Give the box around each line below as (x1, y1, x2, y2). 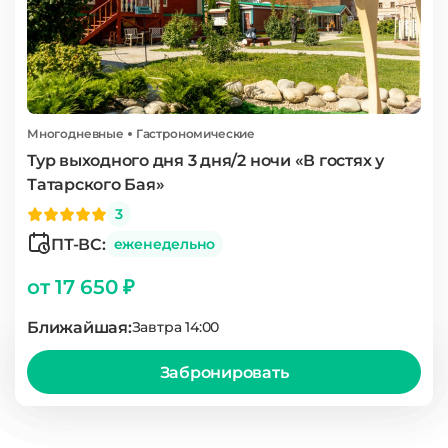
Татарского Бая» (27, 175, 165, 194)
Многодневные (27, 126, 124, 141)
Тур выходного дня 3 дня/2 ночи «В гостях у (27, 151, 384, 170)
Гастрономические (135, 126, 255, 141)
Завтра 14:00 (131, 318, 220, 336)
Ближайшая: (27, 317, 132, 337)
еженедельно (113, 235, 216, 253)
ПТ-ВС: (51, 234, 106, 254)
